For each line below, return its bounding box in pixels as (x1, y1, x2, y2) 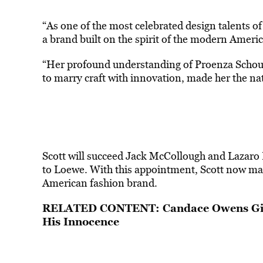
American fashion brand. (42, 175, 157, 190)
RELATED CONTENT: (42, 200, 163, 215)
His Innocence (42, 213, 119, 229)
